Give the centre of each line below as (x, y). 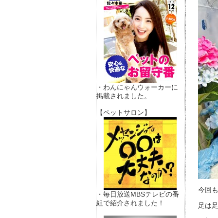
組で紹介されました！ (130, 203)
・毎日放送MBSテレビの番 (138, 194)
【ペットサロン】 (124, 112)
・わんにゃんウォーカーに (137, 87)
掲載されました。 (124, 96)
